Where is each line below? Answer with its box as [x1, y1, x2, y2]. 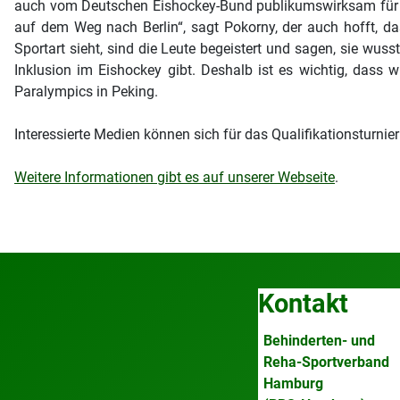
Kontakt [258, 288, 349, 319]
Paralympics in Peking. [14, 82, 158, 100]
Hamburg [262, 375, 323, 392]
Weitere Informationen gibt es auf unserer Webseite [14, 168, 335, 186]
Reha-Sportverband [262, 354, 389, 371]
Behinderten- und [262, 332, 375, 349]
